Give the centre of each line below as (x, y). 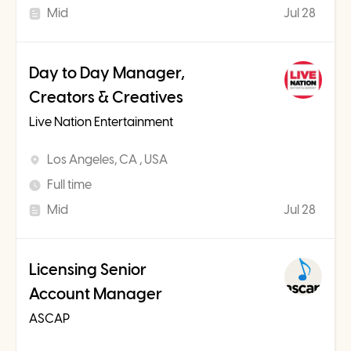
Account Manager (96, 294)
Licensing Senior (88, 270)
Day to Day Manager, (107, 73)
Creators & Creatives (106, 98)
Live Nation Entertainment (101, 122)
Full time (69, 185)
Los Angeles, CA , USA (107, 160)
